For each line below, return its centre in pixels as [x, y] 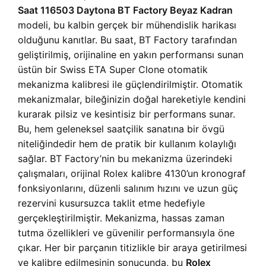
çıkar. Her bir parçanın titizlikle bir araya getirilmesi [132, 248]
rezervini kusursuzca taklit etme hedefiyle [111, 203]
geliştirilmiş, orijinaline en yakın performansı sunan [131, 55]
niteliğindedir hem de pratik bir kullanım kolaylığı [127, 144]
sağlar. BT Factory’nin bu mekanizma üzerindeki [125, 159]
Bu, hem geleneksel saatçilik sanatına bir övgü [121, 129]
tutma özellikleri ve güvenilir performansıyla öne [126, 233]
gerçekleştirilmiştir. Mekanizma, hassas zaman [121, 218]
